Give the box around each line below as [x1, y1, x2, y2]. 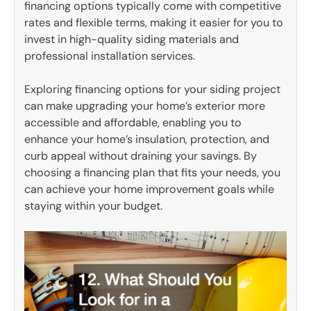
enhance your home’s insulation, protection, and [24, 132, 269, 147]
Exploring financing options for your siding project [24, 82, 280, 97]
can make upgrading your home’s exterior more [24, 99, 265, 114]
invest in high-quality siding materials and [24, 31, 239, 47]
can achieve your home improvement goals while [24, 182, 274, 197]
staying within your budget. [24, 199, 162, 214]
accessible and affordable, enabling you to [24, 115, 242, 131]
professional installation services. [24, 48, 195, 63]
